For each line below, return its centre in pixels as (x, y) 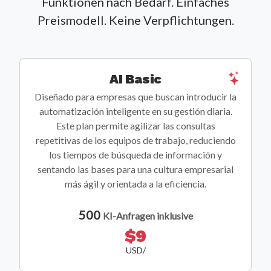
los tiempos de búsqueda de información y (135, 155)
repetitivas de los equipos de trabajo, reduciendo (135, 140)
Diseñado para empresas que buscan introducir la (135, 97)
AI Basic (135, 79)
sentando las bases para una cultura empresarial (135, 169)
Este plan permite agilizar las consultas (135, 126)
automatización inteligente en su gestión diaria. (135, 111)
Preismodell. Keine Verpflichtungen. (135, 20)
